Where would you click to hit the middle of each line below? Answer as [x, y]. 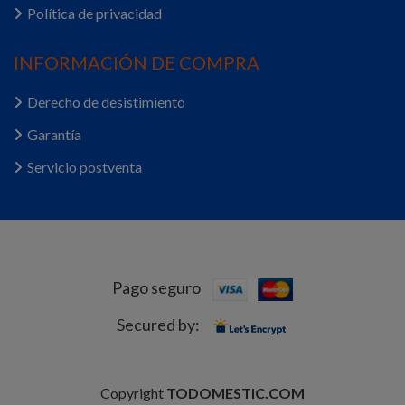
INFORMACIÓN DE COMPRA [137, 62]
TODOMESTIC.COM [235, 392]
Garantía [54, 134]
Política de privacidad [94, 13]
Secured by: [159, 325]
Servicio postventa [85, 167]
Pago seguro [157, 287]
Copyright [133, 392]
